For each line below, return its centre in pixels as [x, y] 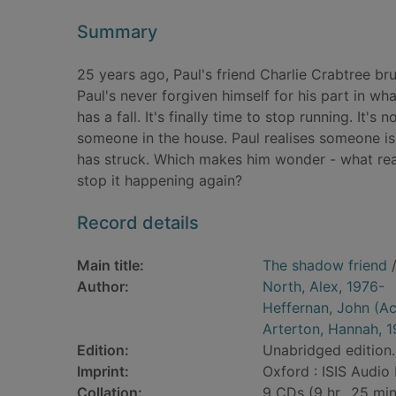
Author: [103, 286]
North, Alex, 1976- [324, 286]
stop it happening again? [160, 180]
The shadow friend [325, 265]
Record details [138, 223]
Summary [117, 32]
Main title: [110, 265]
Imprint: [103, 371]
